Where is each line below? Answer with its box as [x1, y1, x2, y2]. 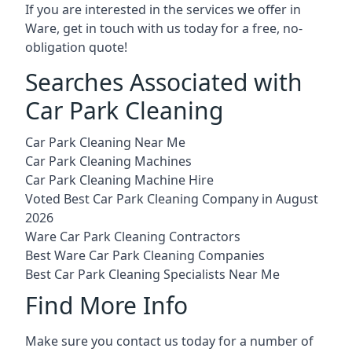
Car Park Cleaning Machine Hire [25, 170, 214, 189]
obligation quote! [25, 38, 127, 56]
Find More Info [25, 288, 188, 321]
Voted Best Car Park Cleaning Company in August [25, 189, 318, 207]
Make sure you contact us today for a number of [25, 332, 313, 350]
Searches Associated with [25, 65, 302, 98]
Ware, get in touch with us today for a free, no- [25, 19, 302, 37]
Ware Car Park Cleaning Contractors [25, 227, 240, 245]
